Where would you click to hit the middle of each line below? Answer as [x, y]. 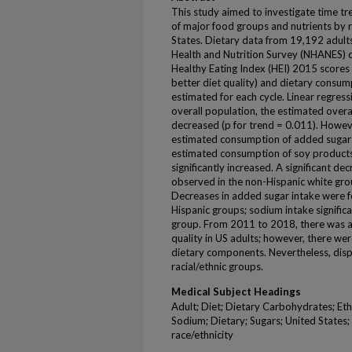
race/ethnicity [202, 335]
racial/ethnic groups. [217, 266]
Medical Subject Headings [236, 291]
